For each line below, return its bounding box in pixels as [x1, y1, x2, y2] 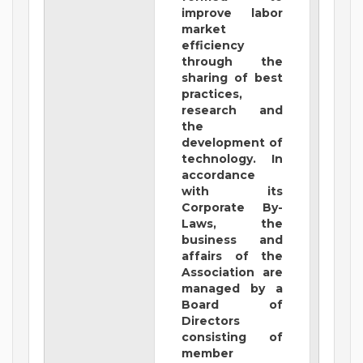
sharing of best [181, 70, 283, 86]
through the [181, 54, 283, 70]
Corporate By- [181, 200, 283, 216]
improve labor [181, 6, 283, 21]
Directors [181, 314, 241, 329]
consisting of [181, 330, 283, 345]
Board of [181, 297, 283, 313]
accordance [181, 168, 256, 183]
